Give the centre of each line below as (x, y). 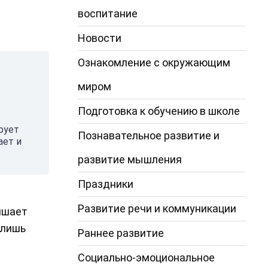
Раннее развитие (121, 233)
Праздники (105, 184)
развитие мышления (130, 159)
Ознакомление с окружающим (154, 62)
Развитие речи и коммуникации (157, 208)
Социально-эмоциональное (146, 257)
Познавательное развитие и (148, 135)
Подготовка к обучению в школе (159, 111)
